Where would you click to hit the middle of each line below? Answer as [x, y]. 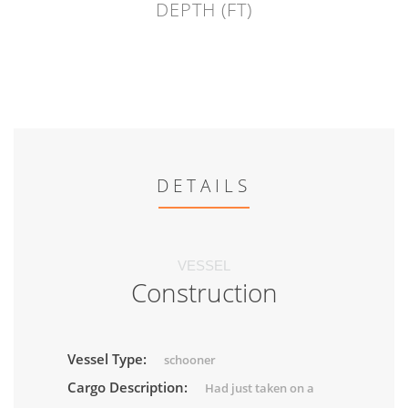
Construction [204, 293]
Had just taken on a [260, 388]
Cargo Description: [129, 388]
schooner [190, 360]
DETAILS [204, 186]
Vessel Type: [109, 359]
